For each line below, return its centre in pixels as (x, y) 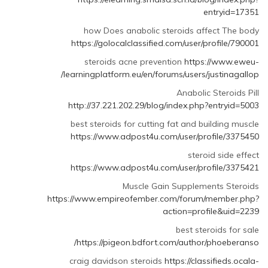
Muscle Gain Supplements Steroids (191, 186)
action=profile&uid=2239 (211, 211)
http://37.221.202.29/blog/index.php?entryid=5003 (163, 106)
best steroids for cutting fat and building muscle (165, 124)
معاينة (48, 16)
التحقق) (45, 116)
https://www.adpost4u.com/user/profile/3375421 (165, 168)
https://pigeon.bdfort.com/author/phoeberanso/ (167, 243)
